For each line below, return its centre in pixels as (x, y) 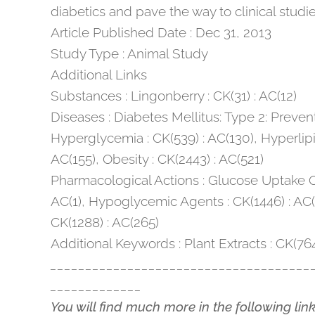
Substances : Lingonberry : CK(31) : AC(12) (174, 96)
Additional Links (99, 75)
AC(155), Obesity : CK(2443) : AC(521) (157, 159)
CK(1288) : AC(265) (105, 222)
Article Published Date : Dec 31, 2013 (161, 32)
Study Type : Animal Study (129, 53)
